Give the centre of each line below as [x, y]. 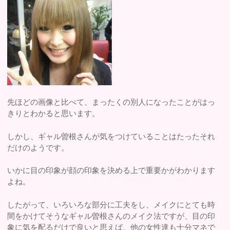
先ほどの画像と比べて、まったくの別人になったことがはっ [111, 102]
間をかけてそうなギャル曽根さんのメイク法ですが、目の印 [111, 216]
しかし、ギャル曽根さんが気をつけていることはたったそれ [111, 136]
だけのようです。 [38, 147]
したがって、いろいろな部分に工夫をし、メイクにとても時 [111, 204]
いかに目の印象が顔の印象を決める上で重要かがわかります [111, 170]
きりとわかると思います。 [54, 113]
